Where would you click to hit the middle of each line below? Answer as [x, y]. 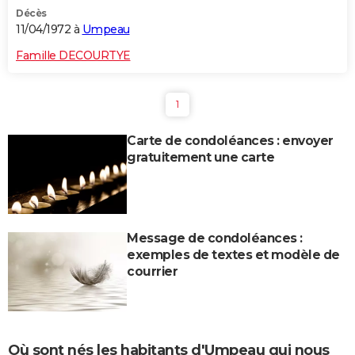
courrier [152, 272]
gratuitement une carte [200, 158]
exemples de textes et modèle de [233, 255]
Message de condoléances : [215, 239]
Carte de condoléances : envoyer [230, 141]
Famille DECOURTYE [73, 56]
